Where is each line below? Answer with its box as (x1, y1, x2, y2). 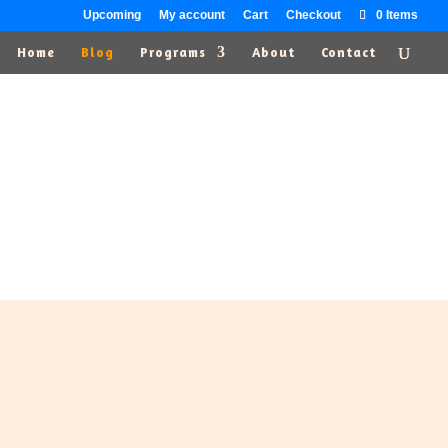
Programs (140, 44, 206, 60)
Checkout (286, 8, 341, 22)
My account (159, 8, 225, 22)
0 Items (376, 8, 418, 22)
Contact (321, 44, 376, 60)
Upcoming (83, 8, 141, 22)
